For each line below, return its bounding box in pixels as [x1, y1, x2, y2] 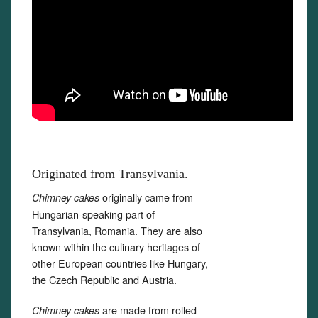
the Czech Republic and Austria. [32, 272, 177, 287]
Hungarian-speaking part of [32, 207, 155, 221]
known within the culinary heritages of [32, 239, 200, 254]
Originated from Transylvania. [32, 167, 188, 181]
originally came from [99, 190, 193, 204]
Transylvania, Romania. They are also [32, 223, 202, 238]
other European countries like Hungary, [32, 256, 208, 270]
